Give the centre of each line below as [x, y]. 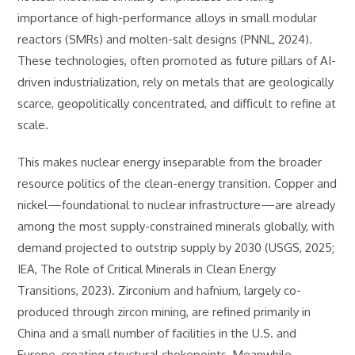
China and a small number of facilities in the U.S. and [157, 333]
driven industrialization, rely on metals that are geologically [176, 82]
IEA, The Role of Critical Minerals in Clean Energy [147, 269]
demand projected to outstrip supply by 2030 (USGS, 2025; [176, 248]
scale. [33, 125]
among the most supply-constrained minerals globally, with [176, 226]
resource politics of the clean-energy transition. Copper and [177, 183]
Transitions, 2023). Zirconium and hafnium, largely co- [160, 290]
